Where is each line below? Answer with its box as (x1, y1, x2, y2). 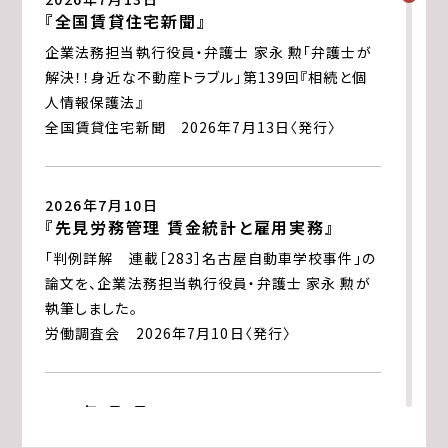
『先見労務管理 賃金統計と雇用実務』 (44, 215, 335, 240)
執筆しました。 (44, 297, 138, 318)
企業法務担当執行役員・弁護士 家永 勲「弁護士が (44, 41, 372, 62)
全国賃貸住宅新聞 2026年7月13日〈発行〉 (44, 116, 337, 137)
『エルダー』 (44, 421, 133, 446)
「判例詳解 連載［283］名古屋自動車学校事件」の (44, 247, 376, 268)
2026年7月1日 (44, 400, 149, 421)
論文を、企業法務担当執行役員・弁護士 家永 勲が (44, 272, 371, 293)
